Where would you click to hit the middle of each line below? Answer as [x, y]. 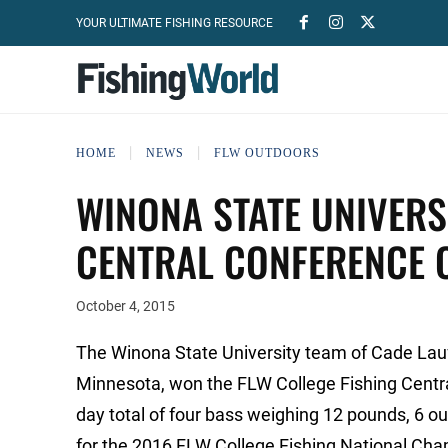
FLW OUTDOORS [267, 152]
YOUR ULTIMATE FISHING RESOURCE [174, 23]
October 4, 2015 [125, 306]
